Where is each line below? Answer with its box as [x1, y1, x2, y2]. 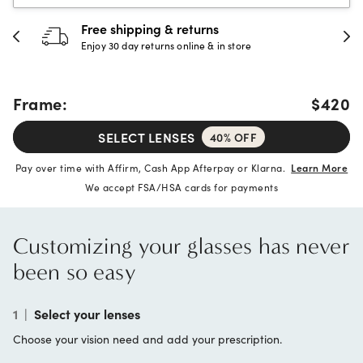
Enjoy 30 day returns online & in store [81, 38, 252, 52]
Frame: [13, 92, 67, 114]
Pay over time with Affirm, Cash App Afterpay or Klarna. [15, 160, 292, 174]
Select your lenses [34, 305, 140, 322]
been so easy [13, 258, 136, 285]
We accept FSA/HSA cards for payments [85, 180, 278, 194]
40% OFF [209, 129, 257, 145]
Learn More [291, 160, 348, 174]
